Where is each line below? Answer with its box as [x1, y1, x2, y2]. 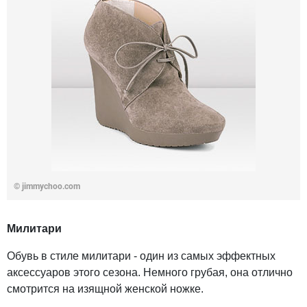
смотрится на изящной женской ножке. [7, 283, 204, 295]
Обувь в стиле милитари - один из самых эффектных [7, 250, 275, 262]
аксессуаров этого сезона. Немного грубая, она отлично [7, 267, 293, 279]
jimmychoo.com [22, 182, 80, 192]
